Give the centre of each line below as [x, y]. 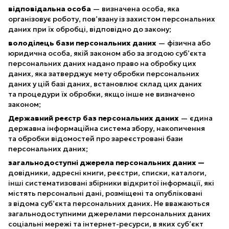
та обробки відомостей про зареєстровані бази [96, 138]
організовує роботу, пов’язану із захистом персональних [112, 19]
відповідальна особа [50, 8]
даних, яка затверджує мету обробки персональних [104, 73]
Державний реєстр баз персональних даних [94, 118]
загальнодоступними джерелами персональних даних [109, 213]
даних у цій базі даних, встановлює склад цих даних [105, 84]
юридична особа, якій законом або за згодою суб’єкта [107, 53]
